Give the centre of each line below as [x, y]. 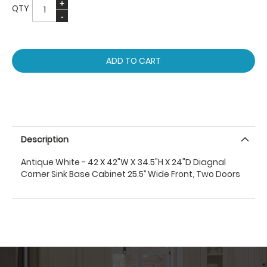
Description [45, 139]
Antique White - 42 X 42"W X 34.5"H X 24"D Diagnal [123, 162]
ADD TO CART [133, 61]
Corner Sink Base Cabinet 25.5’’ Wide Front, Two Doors [131, 174]
